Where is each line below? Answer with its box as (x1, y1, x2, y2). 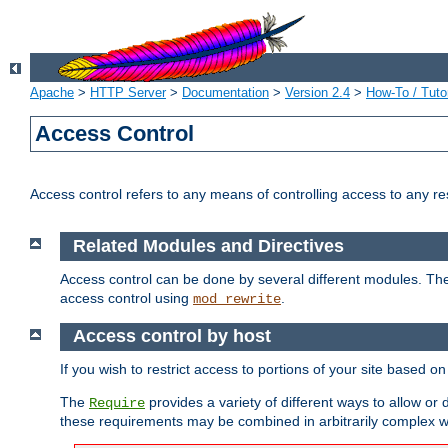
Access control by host (72, 326, 271, 347)
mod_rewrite (193, 290, 281, 307)
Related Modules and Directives (72, 236, 344, 257)
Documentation (182, 85, 269, 101)
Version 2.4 (285, 85, 350, 101)
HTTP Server (90, 85, 166, 101)
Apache (30, 85, 74, 101)
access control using (60, 289, 193, 306)
